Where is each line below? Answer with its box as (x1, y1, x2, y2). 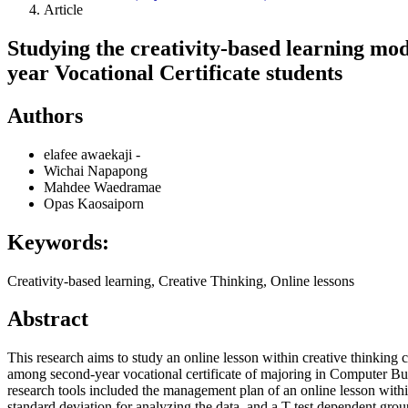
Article (44, 2, 83, 17)
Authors (7, 103, 83, 127)
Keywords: (7, 229, 109, 254)
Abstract (7, 307, 88, 331)
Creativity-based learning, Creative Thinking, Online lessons (7, 272, 354, 289)
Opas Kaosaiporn (44, 195, 144, 211)
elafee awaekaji (44, 146, 136, 162)
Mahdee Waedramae (44, 178, 161, 195)
